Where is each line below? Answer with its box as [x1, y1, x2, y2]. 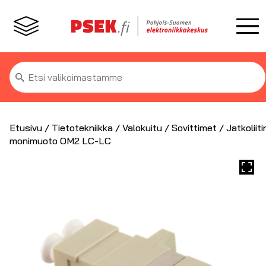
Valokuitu [122, 122, 162, 134]
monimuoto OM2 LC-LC [9, 135, 111, 147]
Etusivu [9, 122, 42, 134]
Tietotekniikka [52, 122, 113, 134]
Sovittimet [172, 122, 217, 134]
